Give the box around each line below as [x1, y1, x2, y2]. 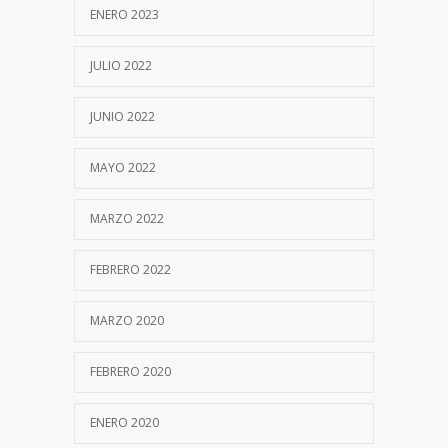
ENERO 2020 [90, 413, 159, 431]
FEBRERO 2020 [90, 362, 171, 380]
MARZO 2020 [90, 311, 164, 329]
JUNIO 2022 [90, 107, 155, 125]
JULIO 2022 [90, 56, 152, 74]
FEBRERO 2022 [90, 260, 171, 278]
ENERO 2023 [90, 5, 159, 23]
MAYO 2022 [90, 158, 156, 176]
